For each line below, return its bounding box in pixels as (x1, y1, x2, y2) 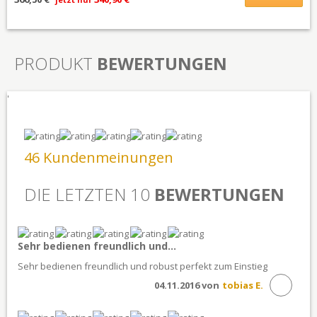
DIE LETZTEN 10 (24, 182, 154, 206)
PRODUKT (14, 51, 97, 75)
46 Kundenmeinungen (24, 147, 173, 167)
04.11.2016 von (154, 278, 219, 292)
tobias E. (222, 278, 263, 292)
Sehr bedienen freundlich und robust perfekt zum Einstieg (18, 259, 267, 272)
